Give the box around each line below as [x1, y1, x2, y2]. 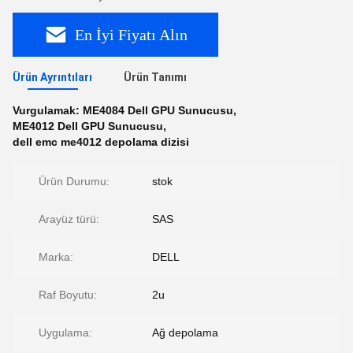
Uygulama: [39, 326, 92, 339]
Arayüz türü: [39, 213, 99, 225]
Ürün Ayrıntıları [13, 71, 92, 84]
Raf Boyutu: [39, 288, 97, 301]
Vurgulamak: [13, 104, 83, 117]
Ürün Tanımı [124, 71, 187, 84]
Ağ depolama [152, 326, 218, 339]
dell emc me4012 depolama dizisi [13, 136, 189, 148]
